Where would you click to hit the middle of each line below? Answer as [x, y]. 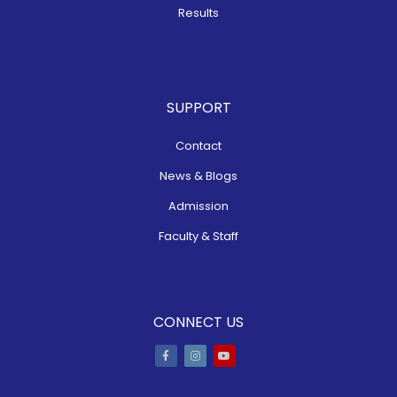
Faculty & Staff [198, 236]
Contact [198, 146]
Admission [198, 206]
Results [198, 13]
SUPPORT [198, 108]
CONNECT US [198, 322]
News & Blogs [198, 176]
